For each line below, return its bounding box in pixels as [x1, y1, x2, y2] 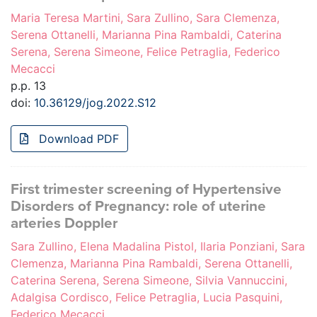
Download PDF [35, 132, 119, 146]
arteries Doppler [11, 214, 117, 233]
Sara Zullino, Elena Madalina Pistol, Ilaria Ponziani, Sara [11, 239, 305, 254]
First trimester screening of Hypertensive [11, 180, 282, 199]
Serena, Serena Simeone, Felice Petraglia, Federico [11, 45, 280, 59]
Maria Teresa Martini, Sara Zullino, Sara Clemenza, [11, 11, 279, 25]
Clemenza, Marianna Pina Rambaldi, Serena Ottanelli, [11, 256, 292, 271]
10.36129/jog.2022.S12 [34, 96, 156, 110]
